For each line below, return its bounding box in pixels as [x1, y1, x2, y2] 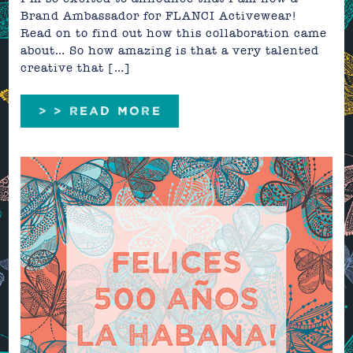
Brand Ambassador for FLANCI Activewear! [20, 9, 298, 24]
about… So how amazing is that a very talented [20, 43, 320, 58]
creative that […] [20, 61, 132, 76]
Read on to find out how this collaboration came [20, 26, 328, 41]
